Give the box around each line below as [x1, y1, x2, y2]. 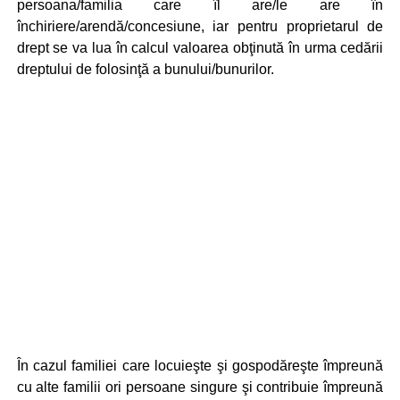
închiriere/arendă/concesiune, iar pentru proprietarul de [16, 19, 384, 35]
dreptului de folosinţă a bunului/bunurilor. [16, 62, 274, 78]
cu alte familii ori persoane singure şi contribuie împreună [16, 379, 384, 396]
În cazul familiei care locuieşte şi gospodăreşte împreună [16, 358, 384, 374]
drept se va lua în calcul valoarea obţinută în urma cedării [16, 40, 384, 56]
